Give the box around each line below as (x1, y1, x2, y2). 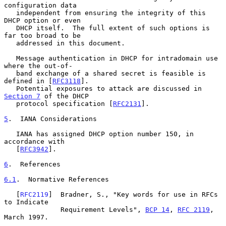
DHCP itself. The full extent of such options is (4, 24, 16, 32)
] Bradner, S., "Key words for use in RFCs (48, 190, 218, 198)
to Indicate (4, 198, 48, 206)
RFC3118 (52, 77, 81, 85)
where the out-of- (4, 62, 73, 70)
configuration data (4, 1, 77, 9)
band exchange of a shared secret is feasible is (4, 69, 16, 77)
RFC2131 (113, 99, 141, 107)
